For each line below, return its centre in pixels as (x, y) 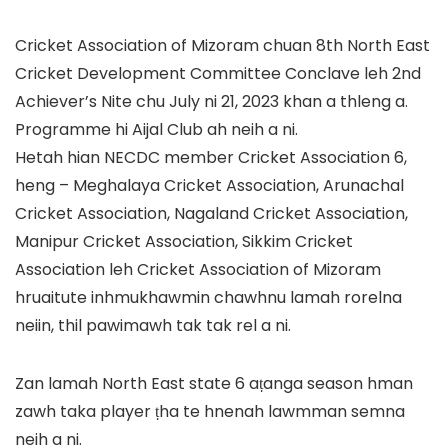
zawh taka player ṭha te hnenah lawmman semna (210, 411)
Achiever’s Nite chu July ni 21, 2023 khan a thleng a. (211, 101)
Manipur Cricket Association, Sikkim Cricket (184, 241)
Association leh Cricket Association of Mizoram (198, 269)
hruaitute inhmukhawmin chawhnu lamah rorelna (208, 297)
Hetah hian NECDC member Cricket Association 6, (211, 157)
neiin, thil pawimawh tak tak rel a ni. (153, 325)
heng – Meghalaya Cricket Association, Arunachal (209, 185)
